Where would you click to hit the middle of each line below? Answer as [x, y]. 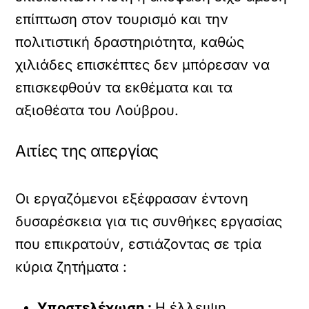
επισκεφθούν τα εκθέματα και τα [124, 88]
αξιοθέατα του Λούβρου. [97, 111]
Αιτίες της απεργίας [87, 151]
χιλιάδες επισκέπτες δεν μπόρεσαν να [143, 65]
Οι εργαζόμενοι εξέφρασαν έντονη [132, 199]
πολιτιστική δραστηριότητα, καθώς [130, 42]
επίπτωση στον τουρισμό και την [122, 20]
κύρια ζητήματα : [71, 267]
